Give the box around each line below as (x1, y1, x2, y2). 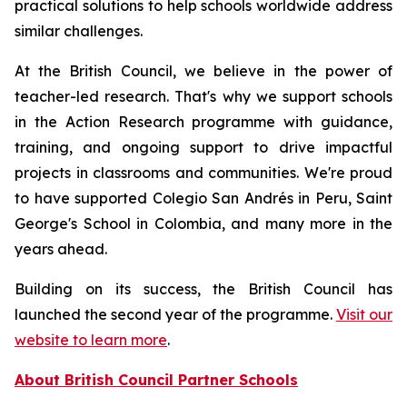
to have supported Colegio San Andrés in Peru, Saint (15, 189, 392, 208)
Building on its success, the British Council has (15, 280, 392, 299)
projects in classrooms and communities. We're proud (15, 164, 392, 183)
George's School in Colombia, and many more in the (15, 214, 392, 233)
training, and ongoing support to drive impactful (15, 138, 392, 157)
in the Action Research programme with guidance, (15, 113, 392, 132)
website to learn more (15, 331, 167, 350)
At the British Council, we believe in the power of (15, 62, 392, 81)
